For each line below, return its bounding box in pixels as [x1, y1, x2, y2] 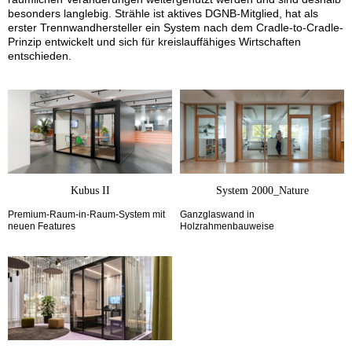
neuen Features [8, 220, 75, 232]
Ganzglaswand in [180, 208, 255, 220]
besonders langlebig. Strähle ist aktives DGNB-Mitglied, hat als [8, 7, 318, 20]
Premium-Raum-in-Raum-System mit [8, 208, 165, 220]
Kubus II [70, 184, 110, 196]
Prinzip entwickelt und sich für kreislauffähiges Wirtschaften [8, 35, 301, 49]
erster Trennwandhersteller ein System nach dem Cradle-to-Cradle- [8, 21, 343, 35]
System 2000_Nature [215, 184, 309, 196]
